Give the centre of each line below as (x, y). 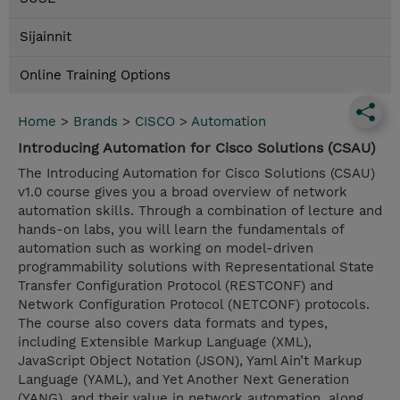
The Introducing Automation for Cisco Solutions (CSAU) (196, 174)
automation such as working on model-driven (166, 249)
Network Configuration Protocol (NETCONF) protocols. (194, 305)
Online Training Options (95, 75)
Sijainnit (46, 37)
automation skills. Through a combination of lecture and (200, 211)
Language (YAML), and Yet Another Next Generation (183, 380)
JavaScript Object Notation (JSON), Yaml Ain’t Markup (190, 361)
